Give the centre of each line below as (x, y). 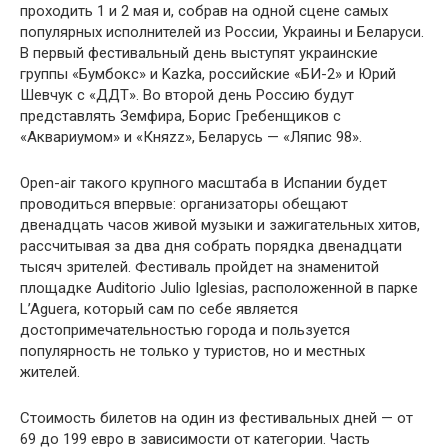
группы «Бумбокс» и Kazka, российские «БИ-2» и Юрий (208, 74)
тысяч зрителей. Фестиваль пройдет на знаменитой (199, 267)
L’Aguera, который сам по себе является (159, 309)
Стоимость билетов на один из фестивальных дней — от (216, 418)
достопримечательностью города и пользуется (185, 330)
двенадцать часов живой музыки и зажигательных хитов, (220, 225)
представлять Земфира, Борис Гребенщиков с (180, 116)
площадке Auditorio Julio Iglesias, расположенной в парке (219, 288)
